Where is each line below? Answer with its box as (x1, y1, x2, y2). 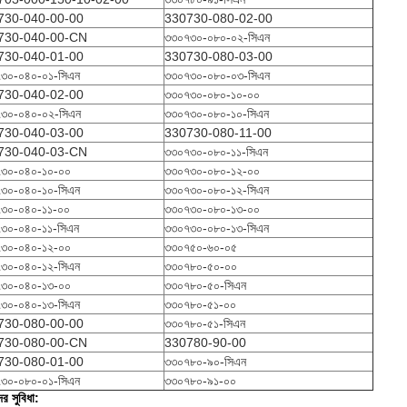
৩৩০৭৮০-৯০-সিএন (164, 354, 246, 369)
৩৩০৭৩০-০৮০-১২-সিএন (164, 183, 269, 197)
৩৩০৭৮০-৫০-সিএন (164, 278, 246, 293)
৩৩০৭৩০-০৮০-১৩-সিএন (164, 221, 269, 235)
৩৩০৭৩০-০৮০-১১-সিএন (164, 144, 268, 159)
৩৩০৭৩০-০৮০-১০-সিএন (164, 106, 269, 121)
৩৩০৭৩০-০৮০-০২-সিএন (164, 30, 270, 45)
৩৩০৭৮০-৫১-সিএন (164, 316, 245, 331)
